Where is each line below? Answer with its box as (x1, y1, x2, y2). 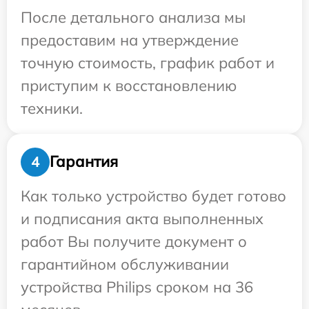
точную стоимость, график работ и (21, 52, 275, 72)
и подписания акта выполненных (21, 208, 263, 228)
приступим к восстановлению (21, 75, 237, 95)
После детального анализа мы (21, 7, 246, 27)
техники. (21, 98, 83, 118)
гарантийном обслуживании (21, 254, 229, 274)
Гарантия (50, 152, 118, 172)
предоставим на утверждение (21, 30, 239, 50)
